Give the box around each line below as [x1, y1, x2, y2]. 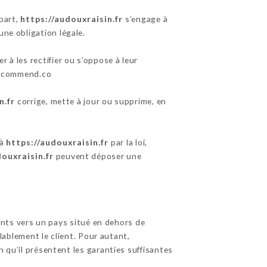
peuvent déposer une [53, 150, 142, 161]
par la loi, [108, 136, 147, 147]
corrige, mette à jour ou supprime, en [15, 95, 167, 106]
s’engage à [123, 13, 168, 24]
